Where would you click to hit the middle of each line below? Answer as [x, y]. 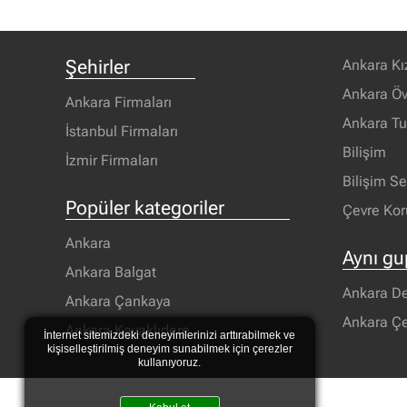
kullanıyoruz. [170, 363]
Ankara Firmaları [119, 102]
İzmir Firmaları [112, 160]
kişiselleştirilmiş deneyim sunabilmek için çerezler [169, 349]
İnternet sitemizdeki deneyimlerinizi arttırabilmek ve [170, 336]
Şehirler [98, 66]
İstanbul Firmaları [122, 131]
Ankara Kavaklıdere [128, 330]
